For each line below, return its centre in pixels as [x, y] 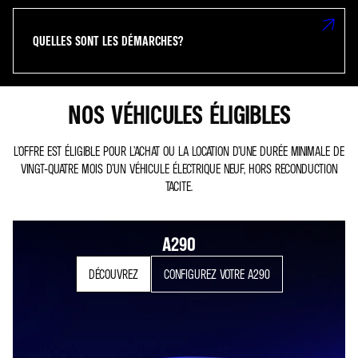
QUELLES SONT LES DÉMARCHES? [108, 41]
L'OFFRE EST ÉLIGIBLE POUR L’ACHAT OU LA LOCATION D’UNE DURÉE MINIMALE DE [179, 151]
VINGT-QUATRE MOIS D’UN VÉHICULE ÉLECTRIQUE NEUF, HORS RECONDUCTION [179, 169]
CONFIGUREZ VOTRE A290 [217, 274]
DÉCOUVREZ [113, 274]
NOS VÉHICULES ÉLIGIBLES [179, 114]
